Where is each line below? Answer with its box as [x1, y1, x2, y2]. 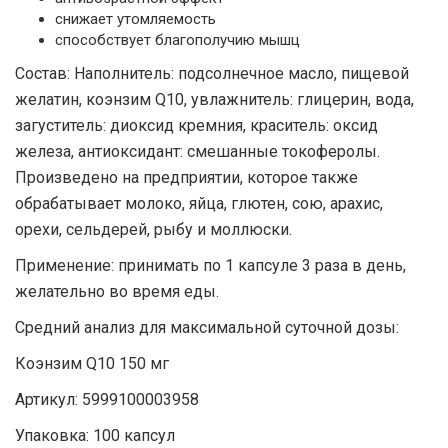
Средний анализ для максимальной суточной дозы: [15, 318, 399, 337]
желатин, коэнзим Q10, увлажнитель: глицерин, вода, [15, 90, 414, 109]
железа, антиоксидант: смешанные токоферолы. [15, 142, 380, 161]
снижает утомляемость [55, 10, 216, 28]
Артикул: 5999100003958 [15, 390, 199, 409]
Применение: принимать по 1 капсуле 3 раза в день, [15, 256, 406, 275]
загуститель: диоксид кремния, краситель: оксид [15, 116, 378, 135]
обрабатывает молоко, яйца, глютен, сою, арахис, [15, 194, 383, 213]
